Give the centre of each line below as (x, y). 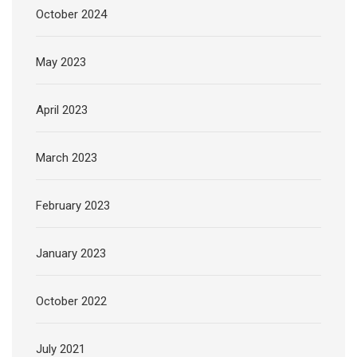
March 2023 (67, 158)
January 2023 (71, 254)
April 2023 (62, 110)
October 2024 (71, 15)
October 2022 (71, 302)
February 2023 (73, 206)
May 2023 (61, 63)
